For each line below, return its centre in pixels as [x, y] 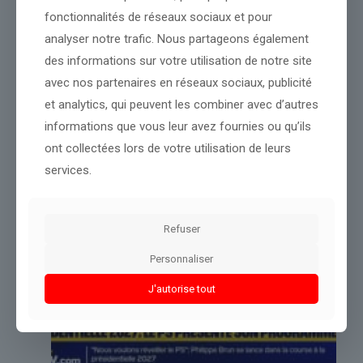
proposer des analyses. [85, 14]
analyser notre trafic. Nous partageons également [177, 38]
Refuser [181, 228]
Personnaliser [181, 258]
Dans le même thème [78, 127]
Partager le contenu [72, 66]
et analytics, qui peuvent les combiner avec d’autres [181, 104]
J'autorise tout [181, 288]
